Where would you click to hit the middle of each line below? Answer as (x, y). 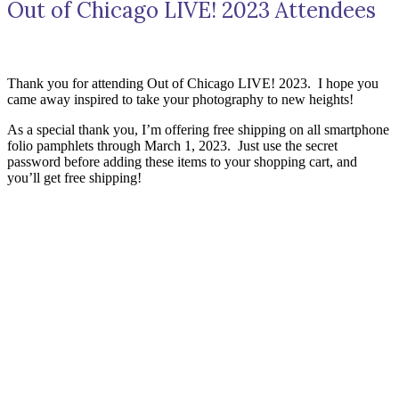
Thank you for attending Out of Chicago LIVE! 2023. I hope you (193, 83)
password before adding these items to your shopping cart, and (182, 161)
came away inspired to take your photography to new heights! (180, 99)
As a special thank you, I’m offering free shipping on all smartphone (198, 129)
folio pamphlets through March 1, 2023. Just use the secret (172, 145)
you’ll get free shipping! (74, 177)
